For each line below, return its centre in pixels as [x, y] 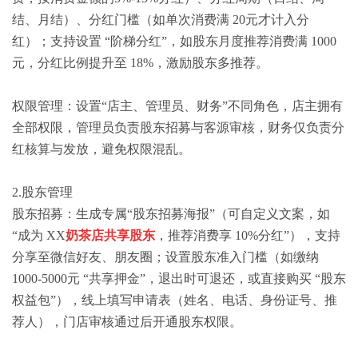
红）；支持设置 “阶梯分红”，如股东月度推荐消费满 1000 [174, 41]
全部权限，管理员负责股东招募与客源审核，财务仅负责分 [178, 127]
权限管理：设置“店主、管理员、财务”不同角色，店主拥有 [177, 105]
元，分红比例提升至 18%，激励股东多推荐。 [140, 62]
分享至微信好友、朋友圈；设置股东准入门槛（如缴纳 [165, 257]
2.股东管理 [42, 192]
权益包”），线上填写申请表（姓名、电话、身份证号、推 [175, 300]
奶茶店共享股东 [110, 235]
